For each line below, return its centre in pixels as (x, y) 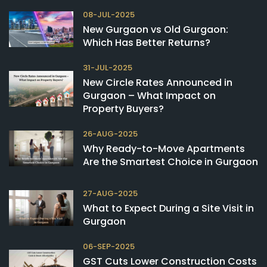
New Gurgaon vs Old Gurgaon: (156, 30)
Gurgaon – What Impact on (149, 96)
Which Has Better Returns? (147, 43)
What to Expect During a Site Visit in (168, 209)
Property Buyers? (123, 109)
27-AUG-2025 (110, 194)
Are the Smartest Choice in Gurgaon (170, 162)
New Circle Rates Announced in (158, 83)
